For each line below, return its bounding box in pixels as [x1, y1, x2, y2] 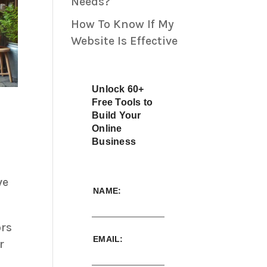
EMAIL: [93, 234, 123, 244]
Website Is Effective [71, 34, 178, 48]
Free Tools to [92, 97, 153, 108]
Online [92, 123, 122, 134]
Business [92, 136, 136, 147]
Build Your [92, 110, 141, 121]
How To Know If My [71, 17, 175, 32]
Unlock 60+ [92, 84, 144, 95]
